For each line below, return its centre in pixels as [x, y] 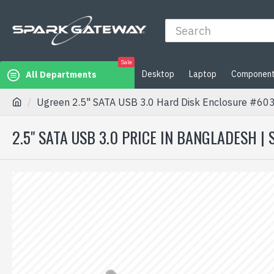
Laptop [203, 74]
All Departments [61, 75]
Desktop [158, 74]
